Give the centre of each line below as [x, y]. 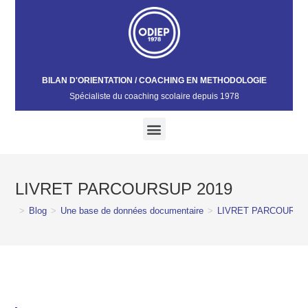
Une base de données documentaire [132, 211]
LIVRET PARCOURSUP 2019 [124, 189]
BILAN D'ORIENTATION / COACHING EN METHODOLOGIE [154, 80]
